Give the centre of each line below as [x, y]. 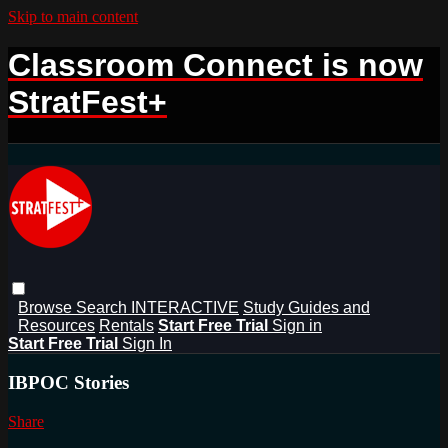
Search [103, 307]
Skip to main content [73, 16]
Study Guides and [306, 307]
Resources [56, 325]
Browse [47, 307]
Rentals [126, 325]
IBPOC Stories [68, 383]
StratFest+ [87, 102]
